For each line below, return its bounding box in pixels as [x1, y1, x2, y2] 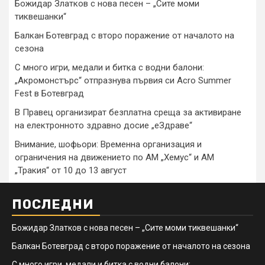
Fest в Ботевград [15, 88, 84, 99]
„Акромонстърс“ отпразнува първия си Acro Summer [15, 75, 231, 86]
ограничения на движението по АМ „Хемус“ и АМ [15, 152, 214, 163]
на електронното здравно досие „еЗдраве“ [15, 120, 192, 131]
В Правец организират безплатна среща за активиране [15, 107, 241, 118]
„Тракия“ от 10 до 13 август [15, 165, 127, 176]
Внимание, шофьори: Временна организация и [15, 139, 202, 150]
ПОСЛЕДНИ [12, 196, 94, 213]
